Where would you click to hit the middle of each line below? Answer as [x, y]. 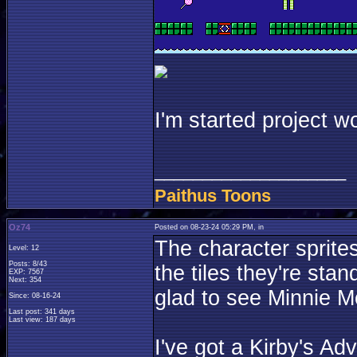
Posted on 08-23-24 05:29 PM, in [209, 227]
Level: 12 [24, 248]
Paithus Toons [213, 196]
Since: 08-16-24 [35, 296]
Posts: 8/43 [28, 264]
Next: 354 [25, 280]
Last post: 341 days [42, 312]
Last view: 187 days [42, 320]
